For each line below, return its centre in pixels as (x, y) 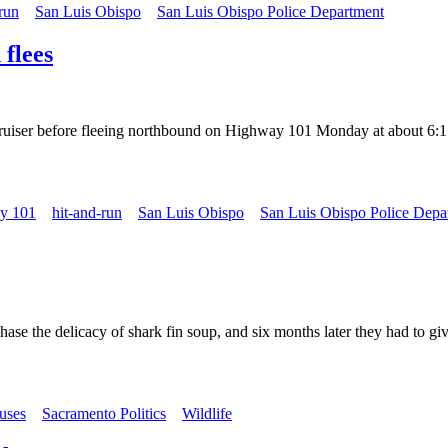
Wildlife (207, 413)
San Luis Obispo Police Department (270, 12)
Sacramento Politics (104, 413)
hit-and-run (87, 212)
